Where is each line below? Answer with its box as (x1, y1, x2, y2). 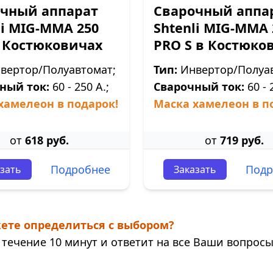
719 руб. (219, 133, 264, 147)
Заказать (173, 163, 216, 176)
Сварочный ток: (154, 79, 244, 94)
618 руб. (24, 133, 69, 147)
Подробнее (50, 162, 110, 177)
